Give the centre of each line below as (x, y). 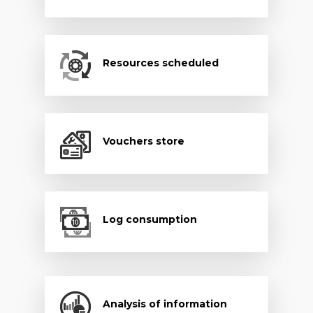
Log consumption (150, 219)
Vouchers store (143, 141)
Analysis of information (165, 304)
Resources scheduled (160, 63)
